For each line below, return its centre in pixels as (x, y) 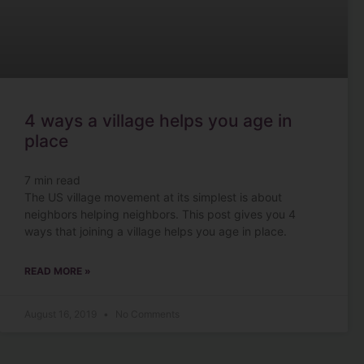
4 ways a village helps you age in (158, 120)
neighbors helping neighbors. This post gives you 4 (160, 214)
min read (57, 180)
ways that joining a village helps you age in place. (156, 231)
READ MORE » (58, 271)
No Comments (146, 314)
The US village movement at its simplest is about (153, 197)
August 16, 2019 (62, 314)
